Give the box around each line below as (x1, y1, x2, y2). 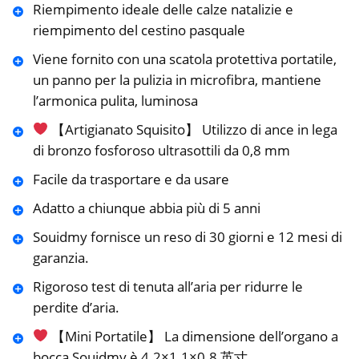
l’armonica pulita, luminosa (32, 91, 198, 110)
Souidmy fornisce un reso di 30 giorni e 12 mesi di (32, 227, 342, 246)
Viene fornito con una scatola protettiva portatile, (32, 49, 337, 68)
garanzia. (32, 248, 89, 267)
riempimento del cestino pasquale (32, 20, 245, 39)
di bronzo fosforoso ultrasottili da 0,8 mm (32, 140, 290, 159)
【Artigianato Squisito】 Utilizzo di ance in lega (47, 119, 337, 139)
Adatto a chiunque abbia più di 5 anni (32, 198, 260, 217)
